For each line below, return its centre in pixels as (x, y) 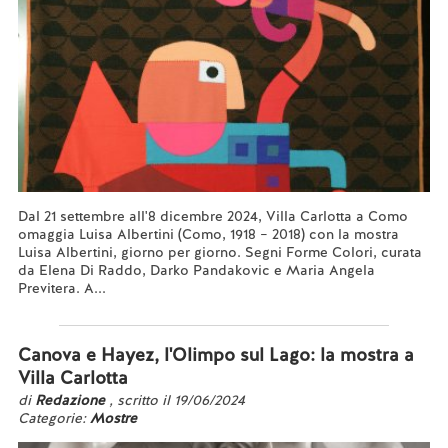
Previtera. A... (61, 288)
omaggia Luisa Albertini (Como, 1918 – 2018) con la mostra (208, 234)
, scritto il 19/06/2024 (176, 400)
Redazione (71, 400)
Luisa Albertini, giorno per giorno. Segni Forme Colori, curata (219, 252)
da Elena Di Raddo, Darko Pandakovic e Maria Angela (196, 270)
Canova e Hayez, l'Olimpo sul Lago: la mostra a (215, 354)
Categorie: (53, 418)
